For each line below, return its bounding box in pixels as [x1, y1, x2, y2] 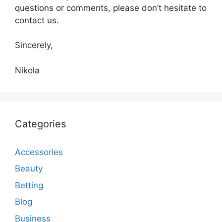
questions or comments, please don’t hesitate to [15, 2, 207, 13]
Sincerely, [15, 40, 53, 51]
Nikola [15, 65, 40, 75]
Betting [15, 180, 43, 190]
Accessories [15, 147, 63, 157]
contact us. [15, 15, 59, 25]
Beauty [15, 164, 43, 174]
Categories [15, 117, 66, 130]
